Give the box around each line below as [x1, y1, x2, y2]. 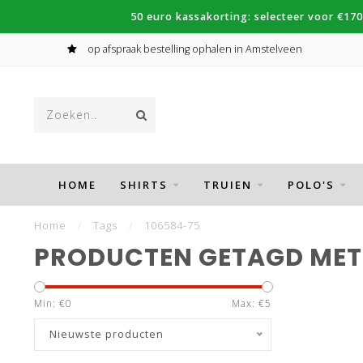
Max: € [231, 297, 265, 310]
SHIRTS [119, 177, 168, 192]
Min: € [34, 297, 66, 310]
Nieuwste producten [49, 327, 164, 341]
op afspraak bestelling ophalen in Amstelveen [84, 42, 302, 56]
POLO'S [287, 177, 335, 192]
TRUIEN [203, 177, 252, 192]
